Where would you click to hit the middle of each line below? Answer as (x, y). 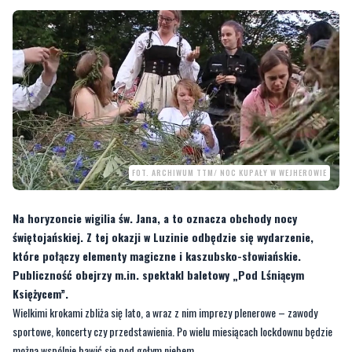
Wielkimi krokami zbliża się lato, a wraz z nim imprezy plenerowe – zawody (165, 313)
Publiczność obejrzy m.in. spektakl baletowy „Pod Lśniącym (158, 275)
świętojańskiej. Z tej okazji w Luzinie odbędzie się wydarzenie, (163, 237)
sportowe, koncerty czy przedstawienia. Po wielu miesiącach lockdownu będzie (172, 332)
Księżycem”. (40, 294)
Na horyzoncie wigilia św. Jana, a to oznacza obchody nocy (155, 218)
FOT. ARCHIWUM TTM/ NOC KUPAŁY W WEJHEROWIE (229, 173)
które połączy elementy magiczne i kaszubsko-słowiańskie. (157, 256)
